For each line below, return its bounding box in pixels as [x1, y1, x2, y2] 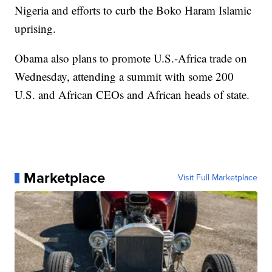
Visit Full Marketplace [177, 171, 257, 185]
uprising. [15, 21, 56, 36]
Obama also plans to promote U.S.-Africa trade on [15, 50, 248, 66]
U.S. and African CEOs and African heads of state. [15, 87, 250, 103]
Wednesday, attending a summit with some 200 [15, 69, 234, 84]
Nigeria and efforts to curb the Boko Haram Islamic [15, 2, 252, 18]
